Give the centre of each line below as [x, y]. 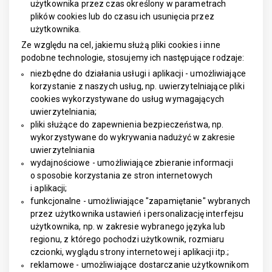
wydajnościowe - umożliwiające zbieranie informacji [132, 163]
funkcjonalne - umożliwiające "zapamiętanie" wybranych [140, 201]
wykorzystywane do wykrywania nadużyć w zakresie [133, 137]
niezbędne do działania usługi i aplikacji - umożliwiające [138, 73]
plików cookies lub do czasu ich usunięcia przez [122, 16]
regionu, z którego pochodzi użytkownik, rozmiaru [127, 239]
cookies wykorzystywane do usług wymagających [127, 99]
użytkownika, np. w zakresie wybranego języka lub [128, 226]
